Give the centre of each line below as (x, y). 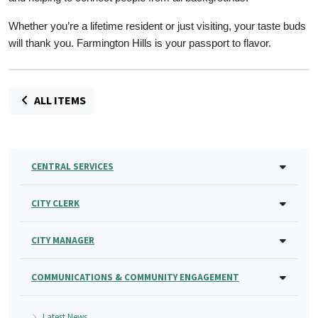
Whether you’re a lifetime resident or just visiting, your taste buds (157, 26)
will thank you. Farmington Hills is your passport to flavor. (140, 43)
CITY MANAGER (63, 240)
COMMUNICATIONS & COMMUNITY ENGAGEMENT (135, 277)
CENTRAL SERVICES (72, 166)
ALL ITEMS (59, 100)
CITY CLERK (55, 203)
